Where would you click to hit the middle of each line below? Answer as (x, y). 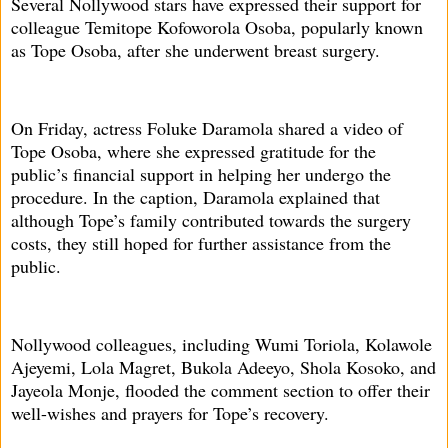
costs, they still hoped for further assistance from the (201, 242)
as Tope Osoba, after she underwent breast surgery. (195, 50)
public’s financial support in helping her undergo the (201, 173)
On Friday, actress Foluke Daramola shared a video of (207, 127)
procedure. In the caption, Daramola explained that (195, 196)
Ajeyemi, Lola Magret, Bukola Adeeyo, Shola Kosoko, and (223, 366)
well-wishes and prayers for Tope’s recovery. (170, 412)
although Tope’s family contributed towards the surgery (211, 219)
